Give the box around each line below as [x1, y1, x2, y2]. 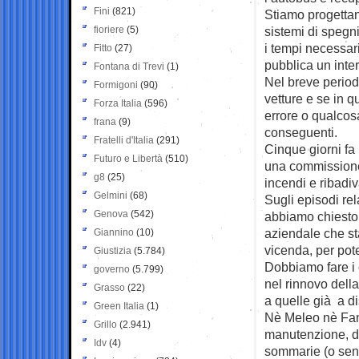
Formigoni [94, 79, 138, 91]
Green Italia [94, 300, 144, 312]
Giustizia [94, 244, 131, 256]
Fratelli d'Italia [94, 134, 154, 146]
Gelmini [94, 189, 127, 201]
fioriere [94, 23, 124, 35]
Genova [94, 208, 128, 220]
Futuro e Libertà [94, 152, 163, 164]
